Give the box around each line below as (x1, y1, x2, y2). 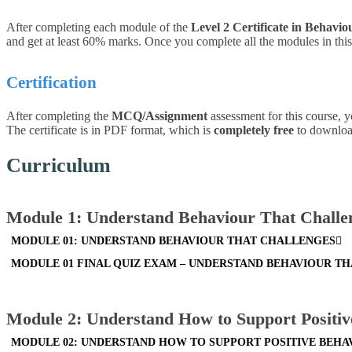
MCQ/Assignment (112, 108, 207, 123)
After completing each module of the (6, 20, 191, 34)
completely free (214, 123, 294, 137)
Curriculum (6, 154, 111, 178)
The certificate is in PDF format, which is (6, 123, 214, 137)
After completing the (6, 108, 112, 123)
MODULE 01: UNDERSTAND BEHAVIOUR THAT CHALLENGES (11, 235, 336, 247)
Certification (6, 72, 97, 92)
